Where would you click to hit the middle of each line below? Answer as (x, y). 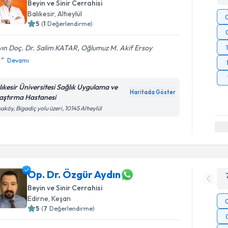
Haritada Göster (153, 92)
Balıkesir (41, 14)
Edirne (38, 198)
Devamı (18, 60)
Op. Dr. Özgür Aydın (74, 174)
